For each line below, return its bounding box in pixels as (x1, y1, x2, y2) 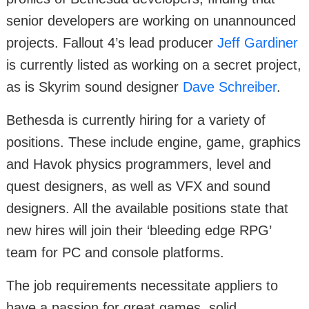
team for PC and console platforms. (6, 244, 224, 260)
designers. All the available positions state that (6, 200, 288, 216)
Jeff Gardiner (217, 34, 298, 50)
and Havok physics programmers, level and (6, 156, 271, 172)
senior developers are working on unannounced (6, 12, 296, 28)
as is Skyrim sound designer (6, 79, 183, 94)
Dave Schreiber (183, 79, 277, 94)
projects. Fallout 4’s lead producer (6, 34, 217, 50)
